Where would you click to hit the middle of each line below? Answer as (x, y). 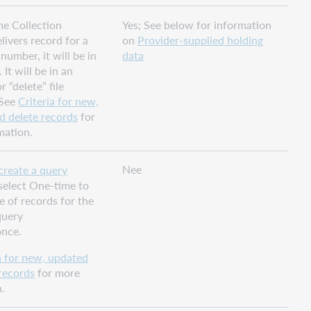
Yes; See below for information (197, 24)
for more (57, 272)
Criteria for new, (58, 101)
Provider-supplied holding (200, 40)
